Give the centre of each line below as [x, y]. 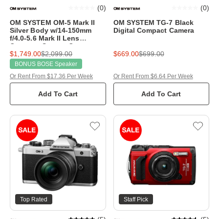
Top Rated [34, 200]
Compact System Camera [52, 46]
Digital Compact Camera [154, 30]
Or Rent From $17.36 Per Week [51, 76]
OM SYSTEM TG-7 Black [153, 22]
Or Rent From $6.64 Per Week [153, 76]
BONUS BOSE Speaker [46, 64]
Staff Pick [136, 200]
